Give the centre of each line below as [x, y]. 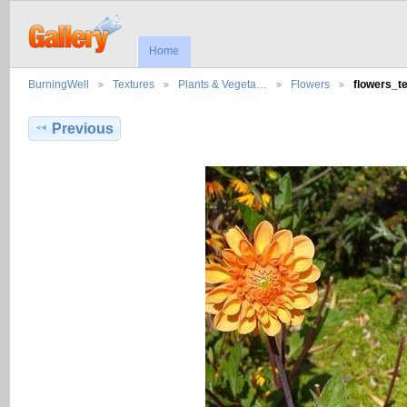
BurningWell [59, 84]
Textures [134, 84]
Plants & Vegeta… [223, 84]
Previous [83, 129]
